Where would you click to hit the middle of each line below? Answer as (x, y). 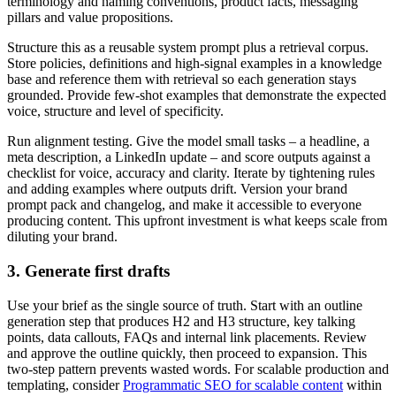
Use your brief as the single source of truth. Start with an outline (185, 305)
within (362, 385)
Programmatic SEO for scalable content (233, 385)
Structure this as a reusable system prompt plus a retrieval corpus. (188, 48)
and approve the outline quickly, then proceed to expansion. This (187, 353)
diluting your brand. (62, 237)
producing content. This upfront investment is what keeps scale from (197, 221)
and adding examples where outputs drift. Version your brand (177, 189)
